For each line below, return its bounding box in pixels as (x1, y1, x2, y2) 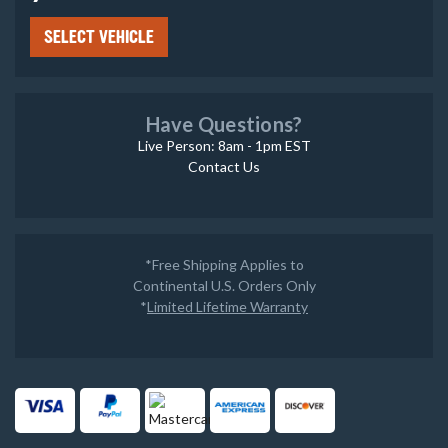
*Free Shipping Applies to (144, 256, 304, 274)
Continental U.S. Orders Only (132, 277, 316, 295)
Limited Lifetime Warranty (147, 298, 308, 316)
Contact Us (188, 158, 260, 176)
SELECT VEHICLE (44, 25, 154, 50)
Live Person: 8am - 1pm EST (137, 137, 311, 155)
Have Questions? (145, 112, 303, 137)
